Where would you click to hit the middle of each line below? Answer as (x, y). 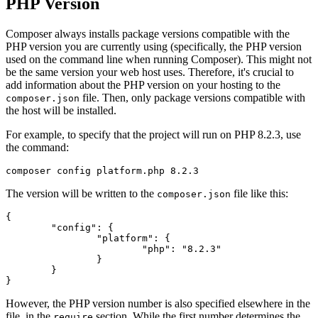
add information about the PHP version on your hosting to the (143, 84)
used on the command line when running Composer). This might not (159, 59)
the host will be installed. (61, 110)
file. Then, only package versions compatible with (192, 97)
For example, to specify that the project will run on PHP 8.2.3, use (153, 134)
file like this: (259, 193)
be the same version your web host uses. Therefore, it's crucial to (150, 72)
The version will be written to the (81, 193)
